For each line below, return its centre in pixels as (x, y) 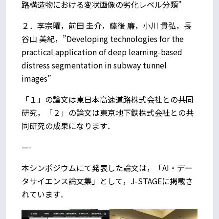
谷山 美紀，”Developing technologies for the (103, 38)
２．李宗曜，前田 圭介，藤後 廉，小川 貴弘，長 (107, 25)
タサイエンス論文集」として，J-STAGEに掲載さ (107, 181)
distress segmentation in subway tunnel (94, 65)
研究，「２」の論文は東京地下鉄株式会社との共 (108, 112)
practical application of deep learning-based (102, 52)
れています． (45, 194)
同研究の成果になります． (68, 125)
